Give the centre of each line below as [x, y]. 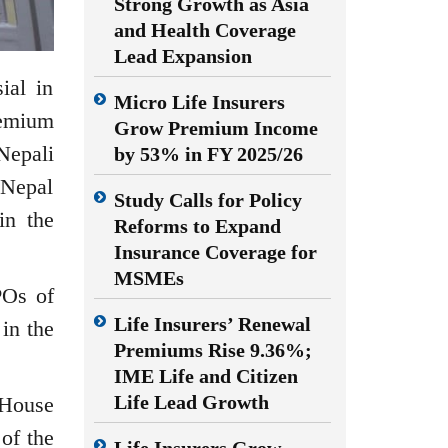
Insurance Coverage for [215, 252]
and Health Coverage [204, 30]
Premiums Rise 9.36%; [212, 350]
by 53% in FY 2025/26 [208, 154]
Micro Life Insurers [199, 102]
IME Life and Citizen [205, 376]
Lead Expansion [182, 56]
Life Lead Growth [191, 402]
